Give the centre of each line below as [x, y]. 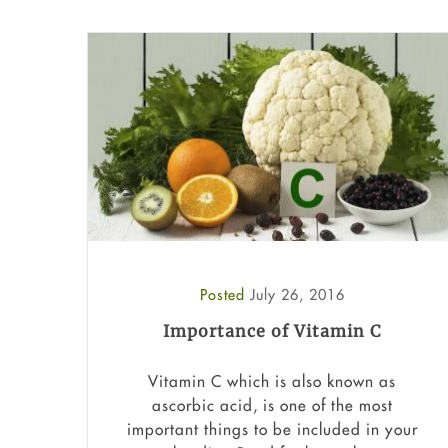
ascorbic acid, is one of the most [272, 404]
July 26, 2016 [297, 295]
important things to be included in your [272, 428]
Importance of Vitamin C [272, 331]
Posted [224, 295]
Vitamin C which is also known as [272, 380]
